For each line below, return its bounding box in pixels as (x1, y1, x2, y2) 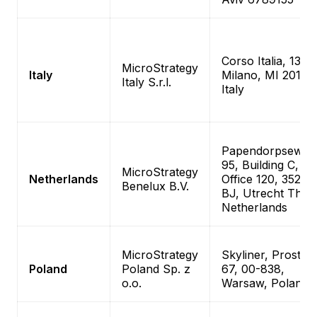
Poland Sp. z (122, 262, 190, 276)
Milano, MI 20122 (221, 68, 313, 82)
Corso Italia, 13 (221, 54, 301, 68)
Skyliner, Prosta (221, 248, 307, 262)
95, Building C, (221, 158, 299, 172)
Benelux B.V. (122, 179, 189, 193)
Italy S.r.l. (122, 75, 171, 89)
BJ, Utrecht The (221, 186, 309, 200)
